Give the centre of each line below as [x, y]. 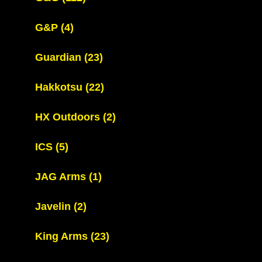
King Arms [63, 236]
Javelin [54, 206]
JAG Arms [62, 177]
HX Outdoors [69, 117]
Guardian [60, 57]
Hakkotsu [60, 87]
